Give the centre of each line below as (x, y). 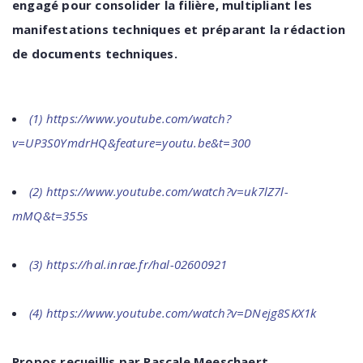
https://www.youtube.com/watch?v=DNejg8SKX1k (181, 313)
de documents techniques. (95, 53)
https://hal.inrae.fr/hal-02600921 (138, 264)
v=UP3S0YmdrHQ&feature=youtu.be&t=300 (132, 143)
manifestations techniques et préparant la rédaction (179, 29)
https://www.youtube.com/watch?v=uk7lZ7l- (167, 191)
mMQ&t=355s (52, 216)
